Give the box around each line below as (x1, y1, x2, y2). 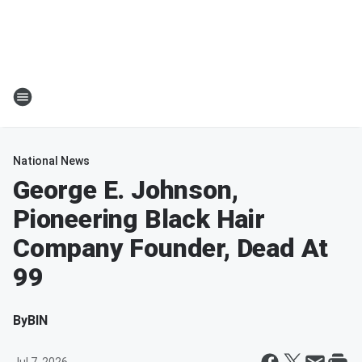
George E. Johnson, (13, 175, 238, 205)
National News (13, 154, 90, 167)
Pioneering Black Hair (13, 204, 265, 234)
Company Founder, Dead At (13, 233, 329, 263)
